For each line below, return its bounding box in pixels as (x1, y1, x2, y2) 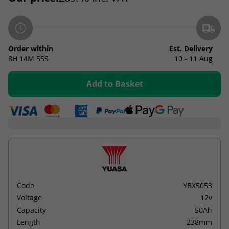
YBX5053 (183, 180, 212, 190)
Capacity (17, 204, 46, 215)
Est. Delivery (169, 43, 213, 53)
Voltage (17, 192, 42, 202)
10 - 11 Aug (174, 53, 213, 63)
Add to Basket (86, 78, 143, 89)
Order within (8, 43, 53, 53)
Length (17, 217, 40, 227)
